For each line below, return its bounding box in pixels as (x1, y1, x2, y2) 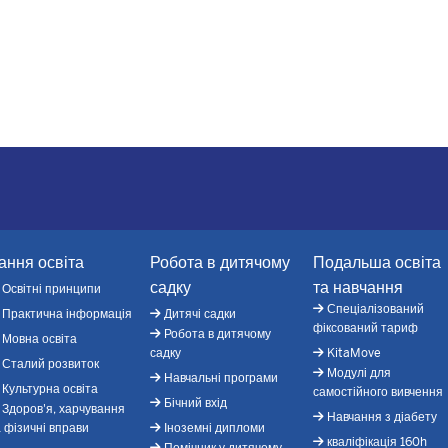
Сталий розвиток (2, 355, 100, 372)
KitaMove (326, 344, 381, 361)
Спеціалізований (326, 300, 424, 317)
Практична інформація (2, 305, 133, 322)
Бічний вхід (164, 394, 228, 411)
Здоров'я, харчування (2, 400, 126, 417)
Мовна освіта (2, 330, 78, 347)
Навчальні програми (164, 369, 279, 386)
